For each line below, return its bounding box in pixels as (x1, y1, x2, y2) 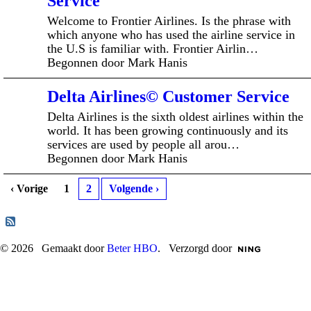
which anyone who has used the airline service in (47, 27, 295, 42)
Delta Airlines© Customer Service (47, 87, 289, 106)
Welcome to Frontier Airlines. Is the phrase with (47, 13, 291, 28)
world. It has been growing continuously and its (47, 123, 288, 137)
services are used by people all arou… (47, 137, 239, 151)
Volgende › (109, 183, 159, 194)
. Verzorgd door (158, 242, 232, 254)
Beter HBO (107, 242, 158, 254)
